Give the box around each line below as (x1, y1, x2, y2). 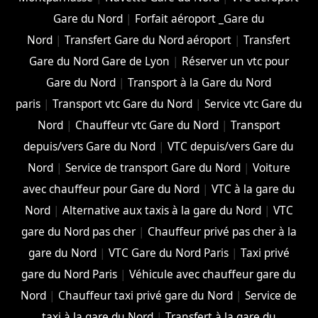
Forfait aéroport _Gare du (134, 11, 265, 26)
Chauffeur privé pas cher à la (147, 224, 297, 239)
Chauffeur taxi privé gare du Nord (58, 287, 234, 303)
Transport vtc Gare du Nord (52, 96, 192, 111)
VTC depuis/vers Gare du (168, 138, 295, 154)
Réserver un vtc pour (181, 53, 289, 69)
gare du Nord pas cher (21, 224, 136, 239)
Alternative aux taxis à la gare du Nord (62, 202, 261, 218)
